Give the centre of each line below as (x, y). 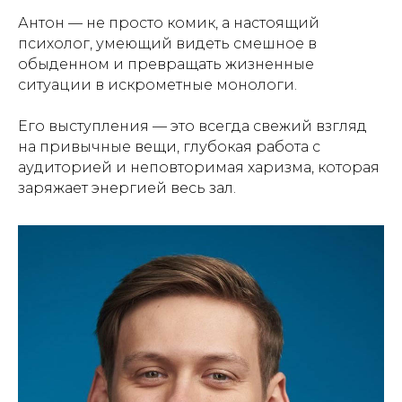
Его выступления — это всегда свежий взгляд (192, 126)
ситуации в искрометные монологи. (157, 85)
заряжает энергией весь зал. (127, 188)
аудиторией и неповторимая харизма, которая (199, 167)
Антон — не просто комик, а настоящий (169, 23)
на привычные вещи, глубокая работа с (169, 147)
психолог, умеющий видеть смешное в (167, 44)
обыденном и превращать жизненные (166, 64)
